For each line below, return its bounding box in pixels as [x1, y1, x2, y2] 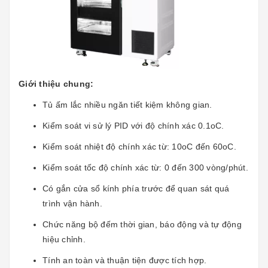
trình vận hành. [42, 198, 102, 208]
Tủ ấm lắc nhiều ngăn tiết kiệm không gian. [42, 99, 212, 109]
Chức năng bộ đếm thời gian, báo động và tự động [42, 219, 242, 229]
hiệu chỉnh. [42, 234, 86, 244]
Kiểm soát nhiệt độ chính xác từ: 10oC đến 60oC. [42, 141, 236, 151]
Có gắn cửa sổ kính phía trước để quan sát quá [42, 183, 230, 193]
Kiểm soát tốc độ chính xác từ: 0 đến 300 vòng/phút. [42, 162, 248, 172]
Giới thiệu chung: [19, 78, 94, 89]
